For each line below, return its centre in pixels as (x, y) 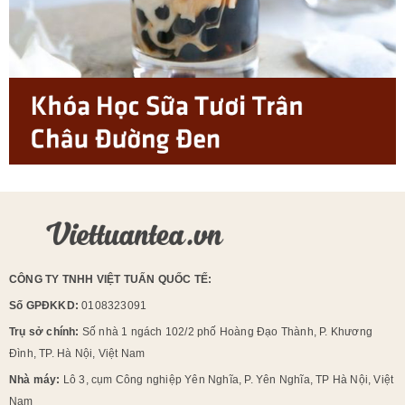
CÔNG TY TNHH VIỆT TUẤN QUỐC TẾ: (111, 279)
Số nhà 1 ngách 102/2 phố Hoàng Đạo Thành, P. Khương (227, 331)
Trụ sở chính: (46, 331)
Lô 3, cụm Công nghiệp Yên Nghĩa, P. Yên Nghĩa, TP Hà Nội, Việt (228, 379)
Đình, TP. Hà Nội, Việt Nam (77, 353)
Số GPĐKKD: (44, 305)
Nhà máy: (36, 379)
